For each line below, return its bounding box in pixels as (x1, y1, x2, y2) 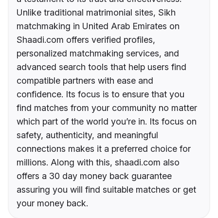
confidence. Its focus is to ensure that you (17, 89, 184, 100)
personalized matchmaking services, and (17, 48, 179, 59)
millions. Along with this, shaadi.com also (17, 157, 180, 168)
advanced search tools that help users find (17, 62, 186, 73)
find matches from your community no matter (17, 103, 197, 113)
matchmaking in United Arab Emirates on (17, 21, 180, 32)
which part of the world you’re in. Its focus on (17, 116, 197, 127)
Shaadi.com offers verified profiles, (17, 35, 155, 45)
